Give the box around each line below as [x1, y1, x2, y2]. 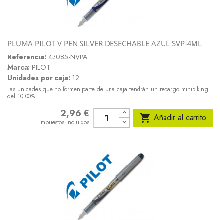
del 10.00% [7, 92, 35, 101]
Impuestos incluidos [39, 118, 90, 127]
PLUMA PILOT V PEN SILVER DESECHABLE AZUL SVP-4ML [7, 38, 202, 48]
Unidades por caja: [7, 73, 70, 82]
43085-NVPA [48, 52, 87, 62]
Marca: [7, 62, 30, 72]
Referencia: [7, 52, 46, 62]
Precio [39, 109, 58, 119]
